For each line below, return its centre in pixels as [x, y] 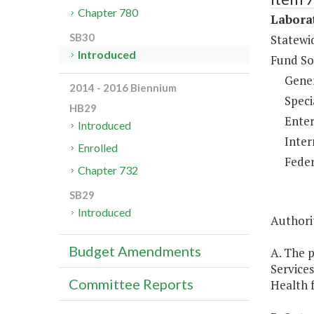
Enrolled [98, 148]
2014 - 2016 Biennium [123, 88]
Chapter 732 [108, 170]
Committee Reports [131, 284]
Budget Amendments [135, 251]
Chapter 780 [108, 13]
